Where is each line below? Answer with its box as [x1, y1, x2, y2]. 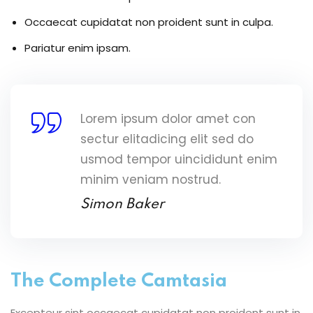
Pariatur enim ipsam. [24, 40, 131, 55]
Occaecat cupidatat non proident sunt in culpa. [24, 14, 273, 29]
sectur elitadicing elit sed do [80, 130, 254, 147]
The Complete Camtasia [10, 271, 227, 291]
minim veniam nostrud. [80, 170, 221, 188]
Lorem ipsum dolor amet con [80, 110, 256, 127]
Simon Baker [80, 197, 164, 212]
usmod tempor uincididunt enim [80, 150, 277, 168]
